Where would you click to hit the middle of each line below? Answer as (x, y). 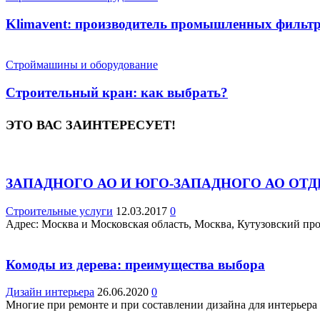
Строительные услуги (59, 211)
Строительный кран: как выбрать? (117, 92)
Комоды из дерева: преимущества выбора (135, 264)
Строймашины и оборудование (82, 64)
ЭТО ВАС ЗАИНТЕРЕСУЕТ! (91, 125)
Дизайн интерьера (50, 292)
